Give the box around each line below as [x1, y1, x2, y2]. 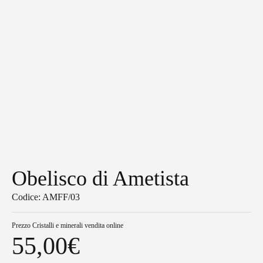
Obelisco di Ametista [12, 167, 189, 191]
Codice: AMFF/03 [12, 192, 80, 203]
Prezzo [12, 221, 32, 230]
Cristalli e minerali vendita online [32, 221, 123, 230]
